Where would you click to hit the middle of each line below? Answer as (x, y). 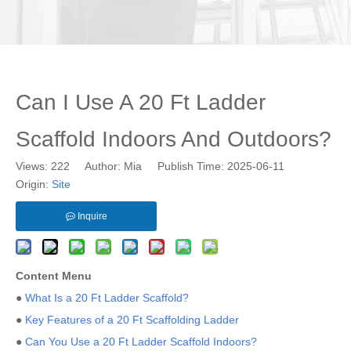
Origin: (34, 184)
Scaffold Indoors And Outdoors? (174, 139)
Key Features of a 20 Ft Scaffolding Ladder (132, 320)
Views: (33, 166)
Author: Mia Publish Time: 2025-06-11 (185, 166)
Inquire (92, 216)
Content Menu (54, 276)
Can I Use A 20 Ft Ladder (141, 102)
